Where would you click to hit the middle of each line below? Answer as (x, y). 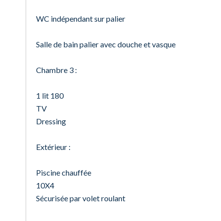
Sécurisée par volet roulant (81, 198)
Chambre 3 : (56, 70)
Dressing (51, 121)
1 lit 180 (50, 95)
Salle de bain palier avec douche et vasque (106, 44)
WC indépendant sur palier (81, 18)
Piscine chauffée (64, 172)
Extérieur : (53, 147)
